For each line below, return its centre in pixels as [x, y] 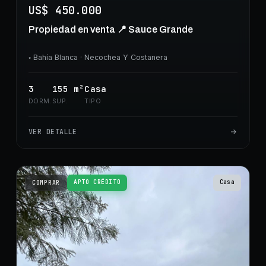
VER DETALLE [53, 132]
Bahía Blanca [55, 58]
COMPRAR [46, 183]
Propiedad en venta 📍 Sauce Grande [110, 30]
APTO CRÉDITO [97, 182]
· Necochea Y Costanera [122, 58]
